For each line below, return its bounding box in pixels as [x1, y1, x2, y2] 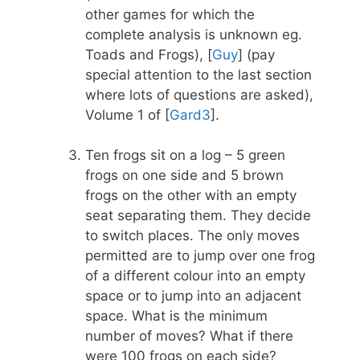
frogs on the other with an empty [85, 187, 297, 204]
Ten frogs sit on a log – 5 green [85, 147, 285, 164]
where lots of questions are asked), [85, 86, 313, 103]
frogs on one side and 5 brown [85, 167, 284, 184]
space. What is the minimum [85, 308, 268, 325]
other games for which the [85, 6, 255, 22]
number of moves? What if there [85, 328, 293, 345]
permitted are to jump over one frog [85, 247, 315, 264]
